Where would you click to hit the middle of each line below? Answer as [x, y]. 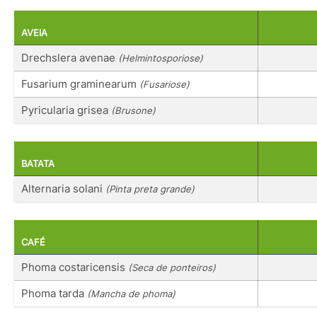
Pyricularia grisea [66, 110]
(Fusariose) [165, 84]
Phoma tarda [54, 294]
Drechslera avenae [70, 57]
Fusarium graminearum [80, 83]
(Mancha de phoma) [131, 294]
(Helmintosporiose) [161, 58]
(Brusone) [133, 110]
